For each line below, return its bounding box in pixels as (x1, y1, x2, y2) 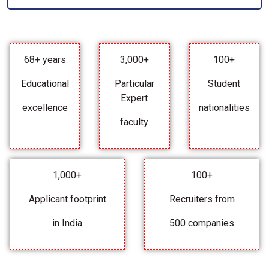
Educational (20, 78, 69, 90)
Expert (121, 92, 148, 104)
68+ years (23, 54, 66, 66)
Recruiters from (169, 193, 235, 205)
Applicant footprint (28, 193, 106, 205)
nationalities (198, 102, 250, 114)
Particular (114, 78, 154, 90)
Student (208, 78, 241, 90)
